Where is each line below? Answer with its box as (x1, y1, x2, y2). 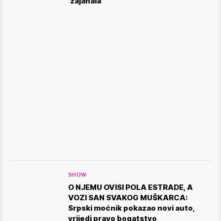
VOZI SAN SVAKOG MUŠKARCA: (68, 192, 188, 202)
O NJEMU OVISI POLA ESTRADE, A (68, 182, 193, 192)
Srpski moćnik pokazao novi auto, (68, 203, 195, 213)
